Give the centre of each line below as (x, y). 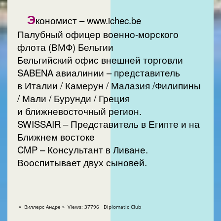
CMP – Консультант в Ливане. (83, 149)
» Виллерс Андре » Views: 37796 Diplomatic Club (121, 207)
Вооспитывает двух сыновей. (82, 162)
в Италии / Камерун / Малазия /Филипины (39, 85)
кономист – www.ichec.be (90, 20)
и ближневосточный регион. (81, 111)
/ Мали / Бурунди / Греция (74, 98)
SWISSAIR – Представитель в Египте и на (109, 124)
